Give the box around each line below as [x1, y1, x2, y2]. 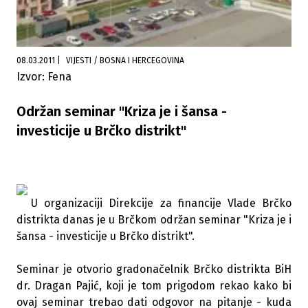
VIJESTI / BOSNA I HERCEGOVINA [93, 56, 184, 66]
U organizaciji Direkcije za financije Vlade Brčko [31, 197, 291, 210]
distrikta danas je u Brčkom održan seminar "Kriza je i [16, 213, 291, 227]
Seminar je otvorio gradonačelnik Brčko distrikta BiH [16, 263, 291, 276]
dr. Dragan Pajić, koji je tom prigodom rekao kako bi [16, 279, 291, 293]
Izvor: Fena [16, 70, 71, 84]
